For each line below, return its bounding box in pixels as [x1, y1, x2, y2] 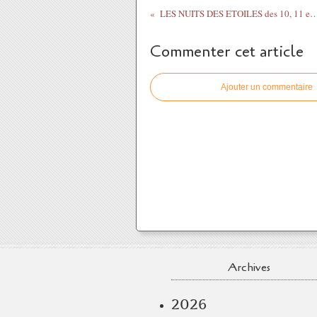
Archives [228, 260, 270, 275]
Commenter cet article [150, 41, 304, 62]
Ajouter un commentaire [221, 82, 313, 92]
